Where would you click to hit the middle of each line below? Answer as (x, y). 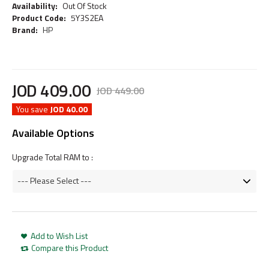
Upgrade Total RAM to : (53, 157)
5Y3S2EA (87, 18)
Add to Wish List (59, 235)
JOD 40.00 (69, 109)
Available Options (53, 133)
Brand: (25, 30)
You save (33, 109)
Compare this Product (70, 247)
